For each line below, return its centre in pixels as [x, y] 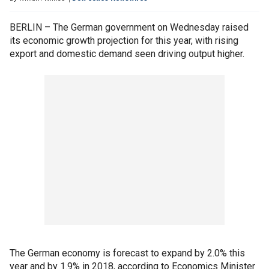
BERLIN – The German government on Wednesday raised [129, 27]
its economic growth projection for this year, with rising [124, 41]
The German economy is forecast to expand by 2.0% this [127, 253]
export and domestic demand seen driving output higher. [127, 54]
